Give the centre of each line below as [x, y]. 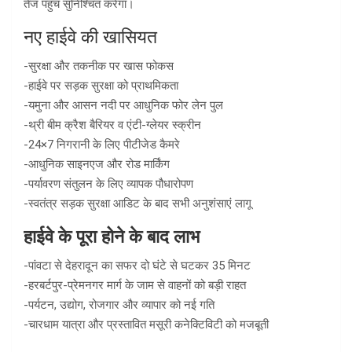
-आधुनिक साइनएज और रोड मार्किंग [97, 165]
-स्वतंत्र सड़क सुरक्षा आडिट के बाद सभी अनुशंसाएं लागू [137, 204]
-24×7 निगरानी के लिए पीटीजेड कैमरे [102, 145]
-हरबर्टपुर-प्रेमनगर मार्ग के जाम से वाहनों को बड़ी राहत [135, 286]
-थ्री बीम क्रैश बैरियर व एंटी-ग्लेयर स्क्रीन [112, 125]
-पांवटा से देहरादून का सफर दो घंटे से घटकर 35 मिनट [137, 266]
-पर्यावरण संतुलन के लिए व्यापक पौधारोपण [108, 184]
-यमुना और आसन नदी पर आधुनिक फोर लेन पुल [123, 106]
